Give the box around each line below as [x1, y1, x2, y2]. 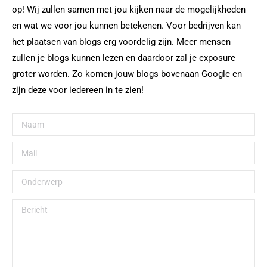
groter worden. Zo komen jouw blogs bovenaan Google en [12, 69, 242, 80]
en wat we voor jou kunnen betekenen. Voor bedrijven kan [12, 20, 241, 32]
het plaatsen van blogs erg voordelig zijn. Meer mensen [12, 36, 231, 48]
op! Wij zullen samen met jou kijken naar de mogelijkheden [12, 4, 246, 15]
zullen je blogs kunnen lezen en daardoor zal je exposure [12, 52, 235, 64]
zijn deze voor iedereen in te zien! [12, 85, 144, 96]
